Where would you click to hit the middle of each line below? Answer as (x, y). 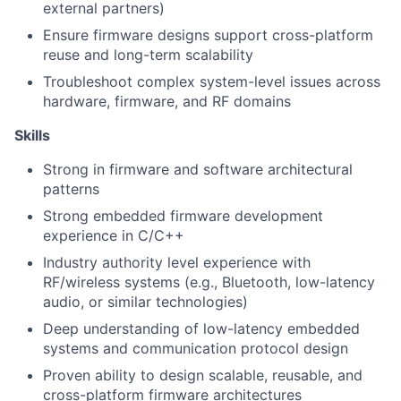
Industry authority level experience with (177, 263)
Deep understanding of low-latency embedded (201, 329)
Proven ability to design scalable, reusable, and (203, 375)
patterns (71, 189)
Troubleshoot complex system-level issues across (212, 82)
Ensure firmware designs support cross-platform (208, 35)
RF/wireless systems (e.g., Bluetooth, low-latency (209, 282)
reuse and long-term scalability (148, 55)
